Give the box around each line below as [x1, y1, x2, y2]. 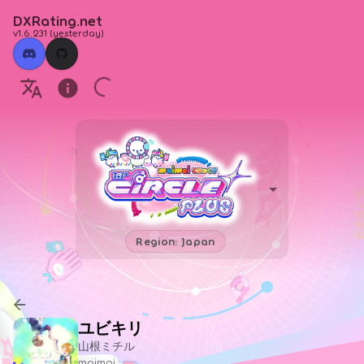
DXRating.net [13, 11, 102, 29]
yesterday [53, 27, 101, 38]
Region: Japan [136, 233, 215, 248]
